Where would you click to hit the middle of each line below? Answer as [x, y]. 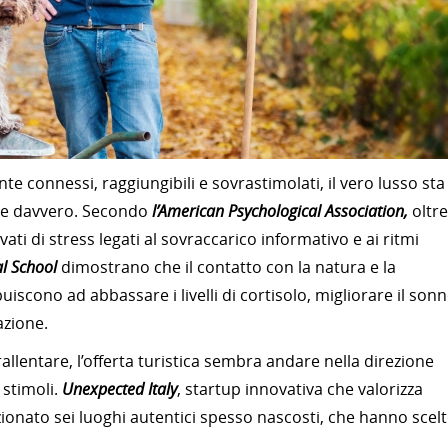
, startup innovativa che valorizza [300, 389]
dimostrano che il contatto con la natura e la [228, 267]
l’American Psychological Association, [278, 211]
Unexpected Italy [119, 389]
